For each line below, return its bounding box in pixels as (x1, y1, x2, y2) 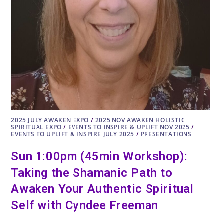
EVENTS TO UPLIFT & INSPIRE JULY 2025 (11, 130, 135, 139)
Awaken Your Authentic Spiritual (11, 182, 194, 196)
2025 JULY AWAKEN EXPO (11, 116, 89, 125)
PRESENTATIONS (140, 130, 192, 139)
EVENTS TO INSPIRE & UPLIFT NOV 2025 (68, 123, 190, 132)
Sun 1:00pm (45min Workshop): (11, 149, 188, 164)
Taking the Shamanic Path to (11, 166, 173, 180)
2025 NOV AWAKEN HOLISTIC (95, 116, 185, 125)
